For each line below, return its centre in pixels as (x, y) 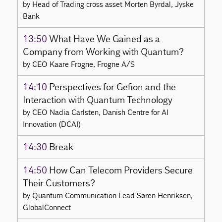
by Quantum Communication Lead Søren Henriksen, (108, 195)
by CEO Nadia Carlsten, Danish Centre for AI (96, 112)
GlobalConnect (47, 207)
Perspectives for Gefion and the (112, 87)
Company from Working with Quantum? (104, 52)
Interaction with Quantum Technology (98, 100)
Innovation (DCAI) (52, 124)
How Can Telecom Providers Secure (120, 170)
